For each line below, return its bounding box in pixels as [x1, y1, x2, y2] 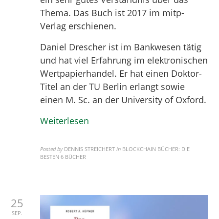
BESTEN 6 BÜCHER [40, 153, 87, 161]
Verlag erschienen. [40, 20, 117, 32]
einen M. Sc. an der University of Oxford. [40, 94, 207, 106]
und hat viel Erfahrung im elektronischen [40, 54, 208, 66]
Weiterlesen [40, 115, 89, 127]
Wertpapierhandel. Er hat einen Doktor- [40, 67, 202, 80]
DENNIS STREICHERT [64, 145, 115, 153]
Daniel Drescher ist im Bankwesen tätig [40, 41, 202, 53]
